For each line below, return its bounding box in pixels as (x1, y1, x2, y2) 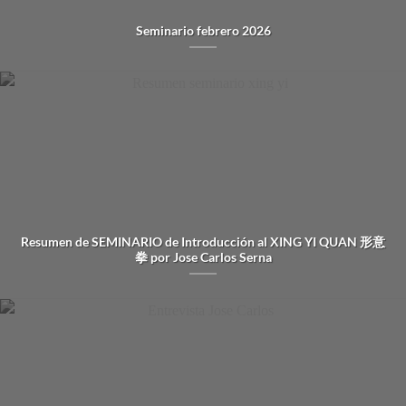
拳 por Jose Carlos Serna (134, 249, 272, 265)
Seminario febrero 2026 (135, 24, 271, 39)
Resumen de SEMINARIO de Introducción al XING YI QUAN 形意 (21, 234, 385, 249)
